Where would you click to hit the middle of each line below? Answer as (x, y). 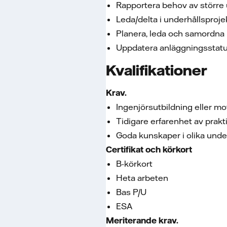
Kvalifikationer (157, 70)
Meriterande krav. (142, 220)
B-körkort (134, 164)
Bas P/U (131, 192)
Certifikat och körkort (149, 149)
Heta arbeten (142, 178)
